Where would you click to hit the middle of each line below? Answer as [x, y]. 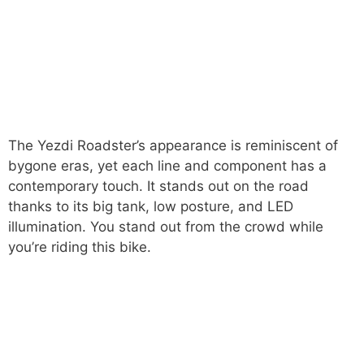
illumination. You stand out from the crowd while [166, 226]
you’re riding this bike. [80, 247]
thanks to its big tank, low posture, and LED [151, 206]
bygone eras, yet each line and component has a [167, 165]
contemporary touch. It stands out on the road [158, 186]
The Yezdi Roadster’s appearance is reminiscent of [173, 145]
